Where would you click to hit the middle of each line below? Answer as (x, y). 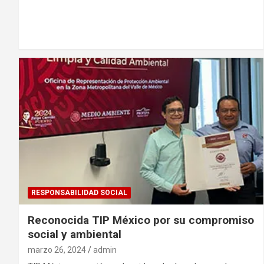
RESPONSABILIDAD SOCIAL (79, 192)
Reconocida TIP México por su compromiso (141, 220)
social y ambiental (75, 234)
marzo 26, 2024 (57, 250)
